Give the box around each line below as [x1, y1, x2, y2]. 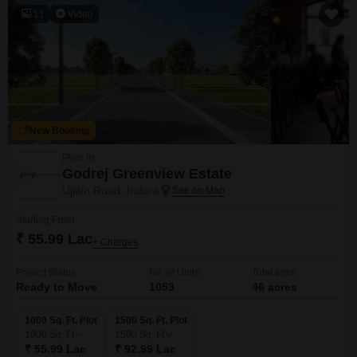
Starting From [16, 214, 74, 226]
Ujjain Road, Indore [62, 184, 159, 197]
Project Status [16, 267, 76, 278]
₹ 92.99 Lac [115, 343, 176, 355]
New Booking [29, 125, 89, 136]
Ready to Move [16, 280, 97, 293]
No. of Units [149, 267, 200, 278]
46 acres [251, 280, 297, 293]
